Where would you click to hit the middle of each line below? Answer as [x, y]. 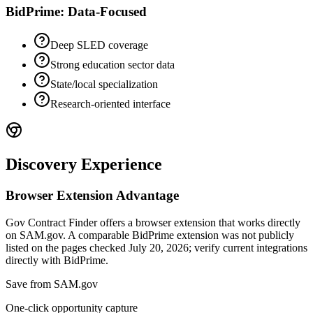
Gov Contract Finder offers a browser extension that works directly [153, 222]
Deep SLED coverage [99, 45]
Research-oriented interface [110, 104]
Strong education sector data [112, 65]
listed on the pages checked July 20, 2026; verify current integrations [156, 247]
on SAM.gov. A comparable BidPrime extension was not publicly [150, 235]
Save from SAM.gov [52, 284]
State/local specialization [104, 85]
